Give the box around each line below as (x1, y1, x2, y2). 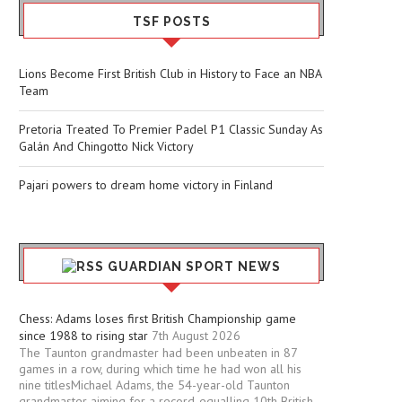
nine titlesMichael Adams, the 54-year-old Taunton (19, 377, 290, 394)
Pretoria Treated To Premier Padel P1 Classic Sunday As (19, 121, 323, 138)
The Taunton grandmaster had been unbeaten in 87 (19, 345, 297, 362)
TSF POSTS (132, 14, 211, 30)
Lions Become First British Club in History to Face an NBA (19, 66, 321, 83)
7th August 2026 (152, 328, 240, 345)
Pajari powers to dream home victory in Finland (19, 177, 273, 194)
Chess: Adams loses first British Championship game (19, 310, 296, 328)
